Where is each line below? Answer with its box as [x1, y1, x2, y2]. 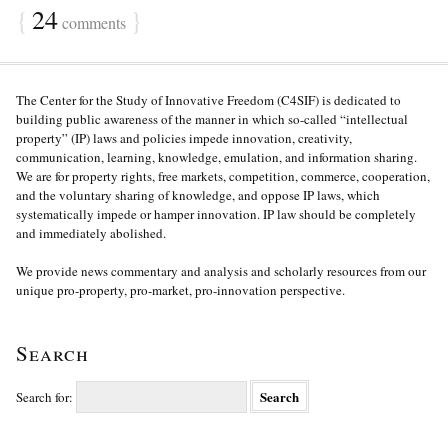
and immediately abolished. [16, 223, 166, 242]
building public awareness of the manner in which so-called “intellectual [16, 109, 408, 128]
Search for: [16, 387, 73, 406]
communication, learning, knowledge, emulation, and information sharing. [16, 147, 417, 166]
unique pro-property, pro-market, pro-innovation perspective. [16, 280, 345, 299]
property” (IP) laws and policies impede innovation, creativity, [16, 128, 352, 147]
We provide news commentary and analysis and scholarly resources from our [16, 261, 426, 280]
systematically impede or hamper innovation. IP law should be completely [16, 204, 416, 223]
